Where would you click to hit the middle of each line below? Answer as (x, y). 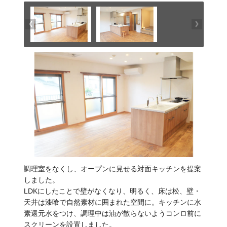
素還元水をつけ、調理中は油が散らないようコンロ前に (112, 214)
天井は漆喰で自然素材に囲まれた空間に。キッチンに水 (112, 202)
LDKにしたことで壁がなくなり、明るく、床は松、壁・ (112, 191)
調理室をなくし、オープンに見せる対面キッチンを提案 (112, 169)
